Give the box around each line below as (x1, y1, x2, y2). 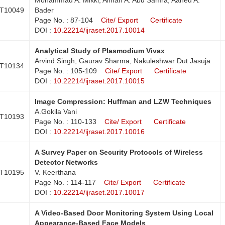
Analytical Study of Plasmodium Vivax (35, 46, 165, 55)
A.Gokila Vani (35, 107, 77, 116)
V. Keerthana (35, 168, 76, 176)
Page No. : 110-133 (35, 117, 96, 126)
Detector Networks (35, 158, 98, 166)
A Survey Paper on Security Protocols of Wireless (35, 148, 203, 156)
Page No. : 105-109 (35, 66, 97, 75)
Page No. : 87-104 (35, 16, 93, 24)
